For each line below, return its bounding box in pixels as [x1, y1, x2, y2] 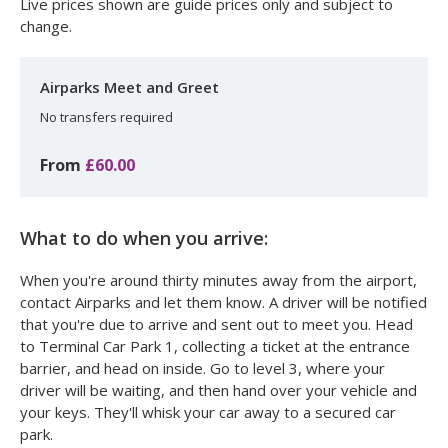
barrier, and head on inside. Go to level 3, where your [20, 358, 385, 379]
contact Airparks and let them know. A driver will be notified [20, 292, 427, 313]
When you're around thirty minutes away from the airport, [20, 270, 417, 291]
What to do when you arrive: [20, 226, 268, 251]
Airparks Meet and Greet [40, 77, 219, 98]
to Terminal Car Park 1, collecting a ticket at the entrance [20, 336, 410, 357]
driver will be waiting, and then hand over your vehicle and [20, 380, 417, 401]
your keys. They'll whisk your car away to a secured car [20, 402, 396, 423]
